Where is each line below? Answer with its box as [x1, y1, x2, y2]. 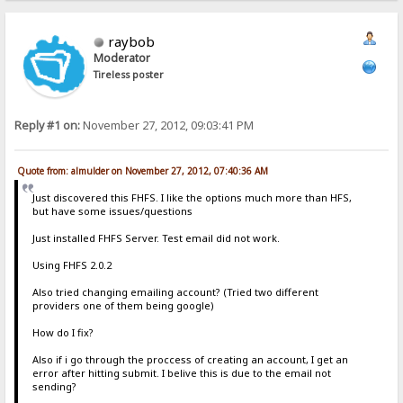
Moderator [94, 49, 151, 66]
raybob [108, 31, 156, 50]
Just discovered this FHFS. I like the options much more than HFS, [31, 191, 352, 205]
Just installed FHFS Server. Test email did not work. [31, 231, 280, 246]
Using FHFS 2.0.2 [31, 258, 112, 273]
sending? [31, 380, 76, 394]
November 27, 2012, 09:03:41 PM [80, 117, 255, 133]
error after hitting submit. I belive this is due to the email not [31, 366, 331, 381]
